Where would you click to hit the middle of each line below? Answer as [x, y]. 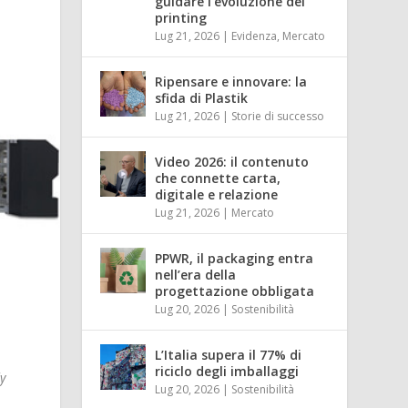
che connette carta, [218, 178]
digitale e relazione [217, 194]
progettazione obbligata [235, 291]
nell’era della [196, 274]
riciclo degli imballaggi [227, 371]
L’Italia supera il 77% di [229, 354]
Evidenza [255, 36]
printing [181, 17]
